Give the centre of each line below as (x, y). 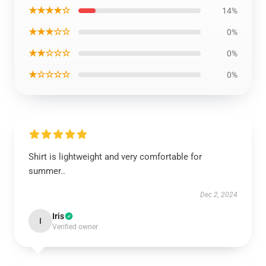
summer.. (47, 171)
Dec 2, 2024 (219, 195)
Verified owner (75, 227)
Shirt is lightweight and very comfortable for (115, 157)
